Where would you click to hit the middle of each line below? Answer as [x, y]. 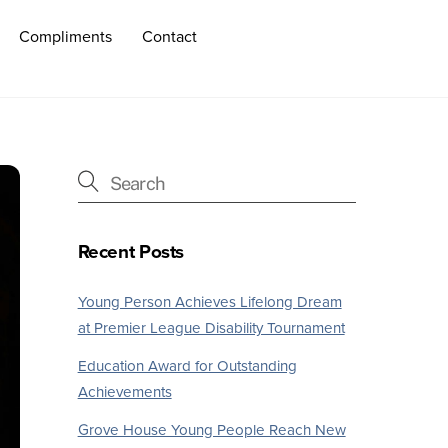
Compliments [66, 37]
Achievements [124, 391]
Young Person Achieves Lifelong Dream [209, 301]
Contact [169, 37]
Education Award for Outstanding [187, 365]
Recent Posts [131, 251]
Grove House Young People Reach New [211, 429]
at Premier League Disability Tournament [211, 327]
